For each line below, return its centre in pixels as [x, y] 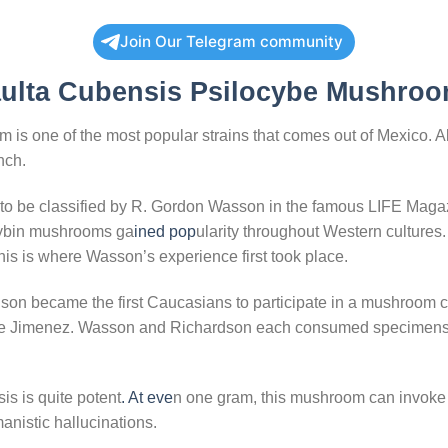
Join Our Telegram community [231, 42]
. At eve [147, 398]
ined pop [165, 231]
